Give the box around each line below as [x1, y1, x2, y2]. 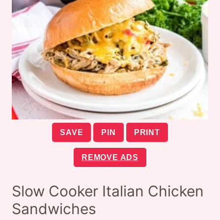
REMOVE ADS [82, 153, 138, 162]
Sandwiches [12, 200, 96, 218]
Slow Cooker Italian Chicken [12, 182, 204, 200]
